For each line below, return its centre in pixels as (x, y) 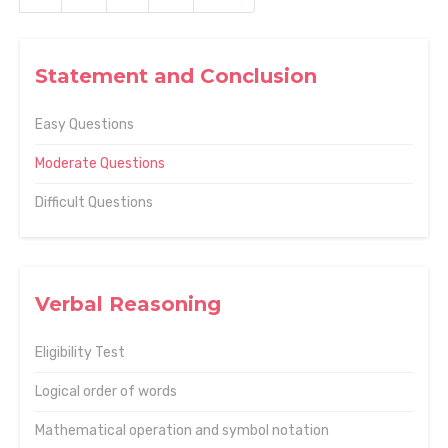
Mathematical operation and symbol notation (182, 430)
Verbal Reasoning (128, 304)
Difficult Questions (94, 202)
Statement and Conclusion (176, 76)
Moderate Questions (100, 163)
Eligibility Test (80, 352)
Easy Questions (84, 124)
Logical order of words (106, 391)
